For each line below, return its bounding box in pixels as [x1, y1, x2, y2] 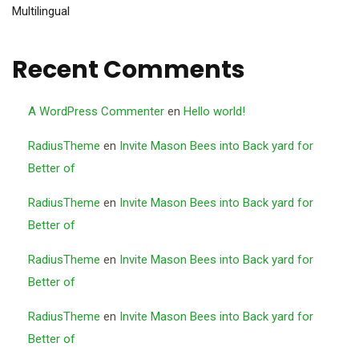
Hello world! [184, 104, 245, 119]
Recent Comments [12, 53, 245, 87]
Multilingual [12, 4, 70, 18]
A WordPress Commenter [28, 104, 164, 119]
